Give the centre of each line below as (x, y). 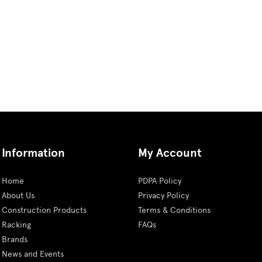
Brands (14, 239)
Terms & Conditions (174, 210)
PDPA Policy (159, 181)
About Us (18, 195)
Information (33, 153)
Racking (16, 225)
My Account (170, 153)
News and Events (32, 254)
